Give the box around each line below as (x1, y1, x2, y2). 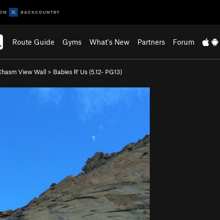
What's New (89, 37, 130, 46)
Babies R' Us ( (53, 68, 91, 76)
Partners (137, 37, 165, 46)
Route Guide (12, 37, 55, 46)
